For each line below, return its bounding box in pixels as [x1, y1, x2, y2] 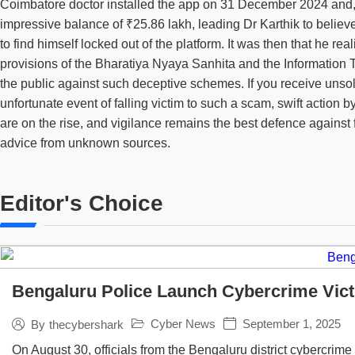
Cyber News [151, 317, 216, 330]
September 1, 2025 [242, 317, 341, 330]
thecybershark [49, 317, 124, 331]
